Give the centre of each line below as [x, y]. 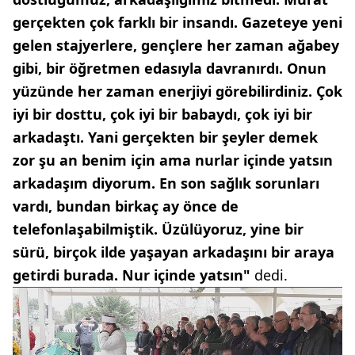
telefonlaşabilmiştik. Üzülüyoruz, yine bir [158, 229]
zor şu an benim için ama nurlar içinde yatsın [173, 160]
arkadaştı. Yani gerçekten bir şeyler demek [165, 137]
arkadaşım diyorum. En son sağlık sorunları [166, 183]
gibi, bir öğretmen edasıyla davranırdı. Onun [170, 68]
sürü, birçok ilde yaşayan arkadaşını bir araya [174, 252]
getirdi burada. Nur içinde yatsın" [132, 275]
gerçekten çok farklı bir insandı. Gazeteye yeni [177, 22]
